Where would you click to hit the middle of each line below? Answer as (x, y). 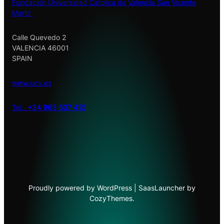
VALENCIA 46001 (40, 48)
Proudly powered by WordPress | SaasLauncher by (112, 188)
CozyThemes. (112, 198)
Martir (22, 13)
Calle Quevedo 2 (39, 37)
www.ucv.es (32, 83)
